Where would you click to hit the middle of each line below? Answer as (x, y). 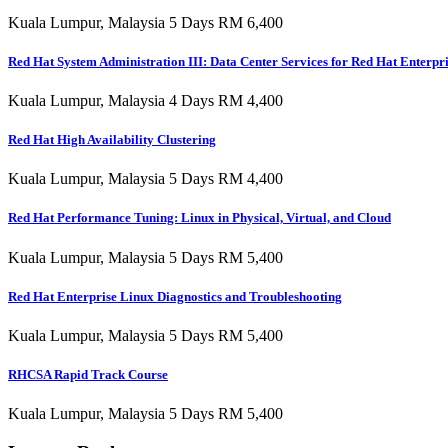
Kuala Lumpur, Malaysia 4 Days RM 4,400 (145, 100)
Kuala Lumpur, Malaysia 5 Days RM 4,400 (145, 179)
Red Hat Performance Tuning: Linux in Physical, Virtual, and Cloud (199, 218)
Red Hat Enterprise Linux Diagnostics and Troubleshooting (175, 296)
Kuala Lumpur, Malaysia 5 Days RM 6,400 (145, 22)
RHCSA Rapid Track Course (88, 375)
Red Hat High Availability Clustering (112, 140)
